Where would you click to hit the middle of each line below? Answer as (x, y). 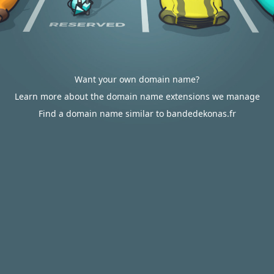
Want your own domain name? (137, 79)
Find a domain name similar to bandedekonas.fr (137, 113)
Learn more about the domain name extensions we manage (137, 96)
